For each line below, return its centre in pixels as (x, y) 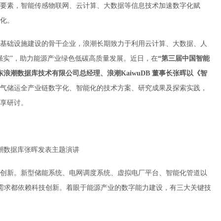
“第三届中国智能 (184, 58)
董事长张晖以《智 (179, 73)
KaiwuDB (135, 73)
